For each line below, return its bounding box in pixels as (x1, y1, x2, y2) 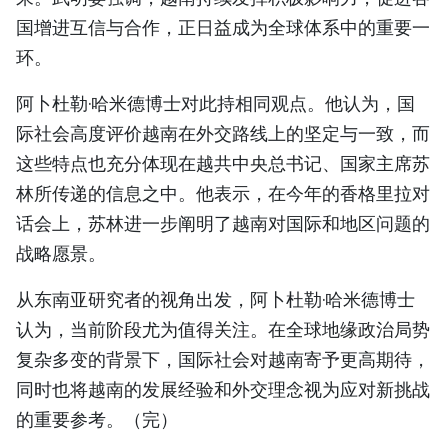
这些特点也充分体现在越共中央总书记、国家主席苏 (16, 151, 430, 177)
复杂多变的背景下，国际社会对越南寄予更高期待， (16, 347, 430, 373)
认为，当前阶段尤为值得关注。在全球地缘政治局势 (16, 317, 430, 343)
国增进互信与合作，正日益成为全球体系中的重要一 (16, 15, 430, 41)
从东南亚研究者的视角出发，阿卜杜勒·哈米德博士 (16, 287, 415, 313)
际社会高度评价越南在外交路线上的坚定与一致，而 (16, 121, 430, 147)
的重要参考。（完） (16, 407, 178, 433)
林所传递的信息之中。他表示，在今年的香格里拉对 (16, 181, 430, 207)
